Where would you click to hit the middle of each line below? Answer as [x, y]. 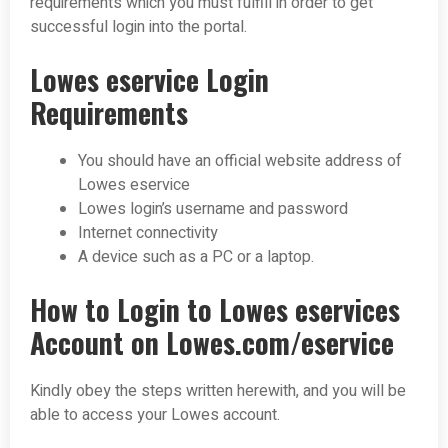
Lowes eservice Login [149, 79]
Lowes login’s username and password [213, 208]
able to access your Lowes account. [155, 414]
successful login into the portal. [138, 26]
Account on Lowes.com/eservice [212, 342]
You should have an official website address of [240, 160]
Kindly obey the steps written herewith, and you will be [218, 390]
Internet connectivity [148, 232]
